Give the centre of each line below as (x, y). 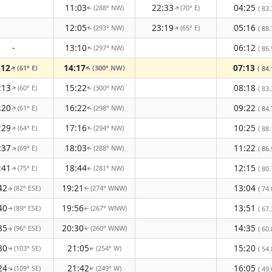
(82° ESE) (27, 188)
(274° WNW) (109, 188)
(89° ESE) (27, 208)
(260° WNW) (109, 228)
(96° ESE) (27, 228)
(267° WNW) (109, 208)
